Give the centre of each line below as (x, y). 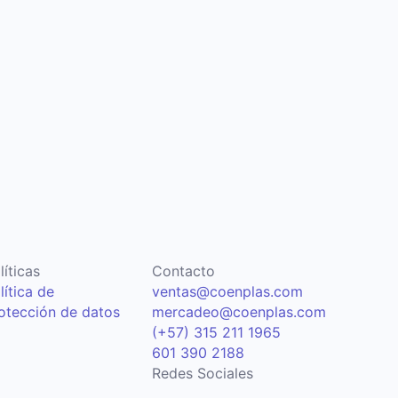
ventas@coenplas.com (227, 292)
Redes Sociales (202, 374)
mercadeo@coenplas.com (239, 312)
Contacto (183, 271)
